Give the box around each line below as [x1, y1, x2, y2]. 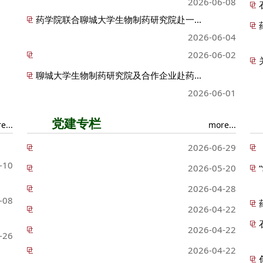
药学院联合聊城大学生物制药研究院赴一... [36, 13, 201, 25]
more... [208, 119, 236, 130]
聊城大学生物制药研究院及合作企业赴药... [36, 69, 201, 81]
